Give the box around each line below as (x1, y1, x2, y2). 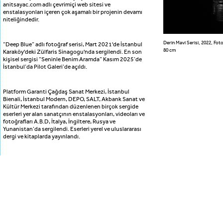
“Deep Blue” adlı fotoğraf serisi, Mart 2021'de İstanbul (3, 41, 142, 48)
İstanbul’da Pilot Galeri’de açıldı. (3, 64, 87, 70)
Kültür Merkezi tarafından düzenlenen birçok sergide (3, 104, 138, 110)
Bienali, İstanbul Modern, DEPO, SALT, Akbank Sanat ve (3, 96, 145, 103)
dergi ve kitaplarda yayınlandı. (3, 133, 80, 140)
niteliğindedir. (3, 16, 40, 23)
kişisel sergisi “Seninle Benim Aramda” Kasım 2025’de (3, 56, 142, 63)
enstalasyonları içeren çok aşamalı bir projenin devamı (3, 9, 142, 15)
